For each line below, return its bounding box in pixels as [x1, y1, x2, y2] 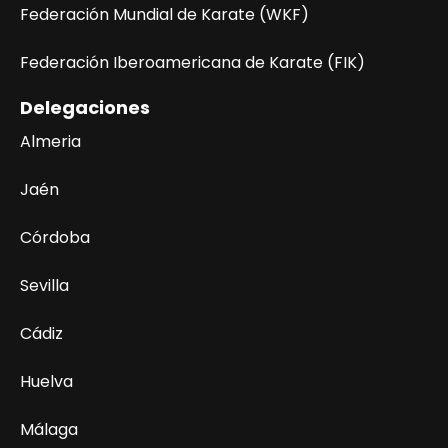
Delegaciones [20, 95, 150, 121]
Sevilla [20, 274, 69, 298]
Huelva [20, 370, 73, 394]
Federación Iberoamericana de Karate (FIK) [20, 51, 365, 75]
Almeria [20, 130, 81, 154]
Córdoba [20, 226, 90, 250]
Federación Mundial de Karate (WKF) [20, 3, 309, 27]
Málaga [20, 418, 78, 442]
